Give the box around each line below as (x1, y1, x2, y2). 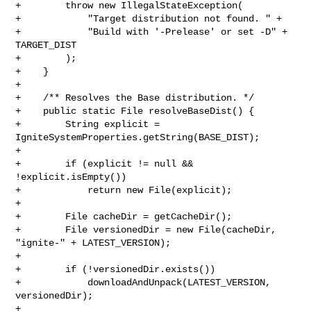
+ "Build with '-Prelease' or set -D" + (15, 26, 288, 37)
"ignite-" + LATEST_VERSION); (15, 237, 171, 249)
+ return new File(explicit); (15, 184, 233, 196)
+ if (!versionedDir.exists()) (15, 263, 216, 275)
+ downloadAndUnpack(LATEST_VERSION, (15, 276, 271, 288)
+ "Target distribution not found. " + (15, 12, 283, 24)
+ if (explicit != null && (15, 158, 194, 169)
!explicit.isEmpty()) (15, 171, 127, 183)
